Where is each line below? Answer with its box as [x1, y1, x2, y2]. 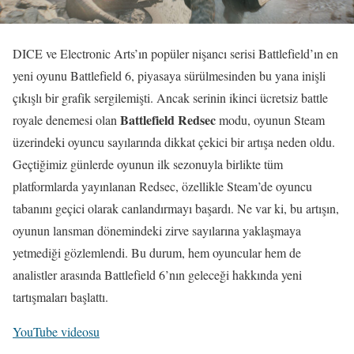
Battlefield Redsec [120, 111, 216, 129]
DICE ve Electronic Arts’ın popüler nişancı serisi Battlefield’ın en [13, 45, 338, 62]
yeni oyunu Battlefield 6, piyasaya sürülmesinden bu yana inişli [13, 67, 326, 84]
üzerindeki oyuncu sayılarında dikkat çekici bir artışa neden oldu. [13, 134, 335, 150]
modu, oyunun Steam [216, 111, 325, 128]
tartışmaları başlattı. [13, 288, 108, 305]
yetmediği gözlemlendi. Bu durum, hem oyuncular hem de [13, 244, 301, 261]
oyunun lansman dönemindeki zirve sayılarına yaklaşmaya [13, 222, 301, 239]
